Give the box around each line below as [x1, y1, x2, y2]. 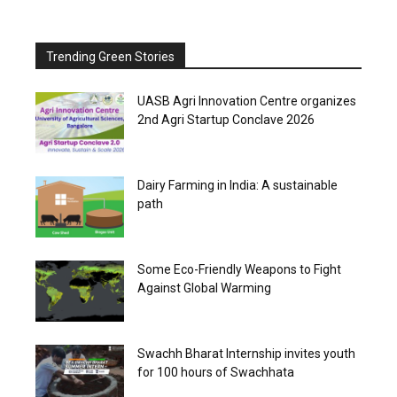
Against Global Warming [137, 280, 271, 295]
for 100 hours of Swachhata [137, 364, 294, 379]
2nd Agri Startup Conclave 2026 [137, 112, 315, 127]
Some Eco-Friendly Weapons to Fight [137, 261, 341, 276]
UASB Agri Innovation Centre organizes [137, 93, 356, 108]
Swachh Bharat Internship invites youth [137, 346, 355, 361]
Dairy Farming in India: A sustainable [137, 177, 338, 192]
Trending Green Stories [46, 49, 175, 64]
